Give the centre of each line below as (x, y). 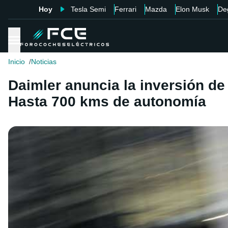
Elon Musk (192, 9)
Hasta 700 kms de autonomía (107, 102)
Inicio (17, 62)
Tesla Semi (88, 9)
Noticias (44, 62)
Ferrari (125, 9)
